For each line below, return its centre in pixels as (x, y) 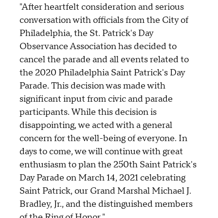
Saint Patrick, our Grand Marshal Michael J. (105, 191)
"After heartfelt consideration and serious (102, 7)
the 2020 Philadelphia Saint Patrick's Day (102, 73)
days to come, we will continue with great (101, 152)
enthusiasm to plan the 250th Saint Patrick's (108, 165)
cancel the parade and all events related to (104, 60)
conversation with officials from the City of (104, 20)
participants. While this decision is (88, 112)
